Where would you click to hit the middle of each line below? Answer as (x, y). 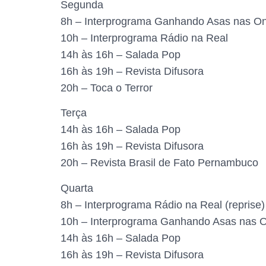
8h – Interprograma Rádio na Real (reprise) (163, 205)
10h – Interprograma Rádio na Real (144, 38)
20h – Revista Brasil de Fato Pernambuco (159, 163)
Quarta (77, 188)
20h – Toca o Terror (107, 88)
